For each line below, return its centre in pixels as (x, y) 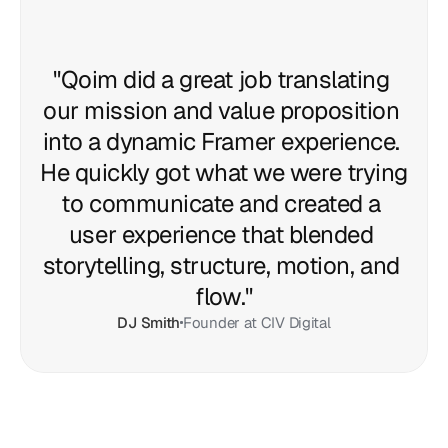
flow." (224, 296)
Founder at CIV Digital (257, 322)
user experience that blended (221, 234)
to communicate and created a (221, 203)
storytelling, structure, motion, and (221, 265)
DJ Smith (149, 322)
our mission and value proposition (221, 110)
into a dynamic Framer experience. (221, 141)
